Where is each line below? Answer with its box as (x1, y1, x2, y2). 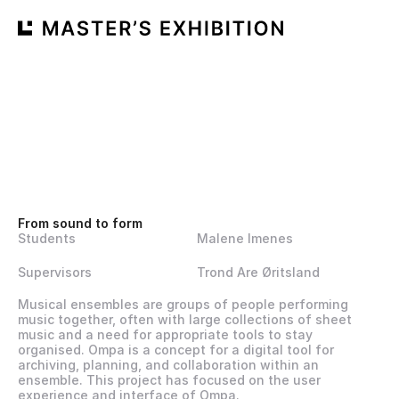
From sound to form (18, 216, 142, 231)
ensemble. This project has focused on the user (18, 372, 321, 387)
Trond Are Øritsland (197, 265, 320, 280)
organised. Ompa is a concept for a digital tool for (18, 342, 334, 357)
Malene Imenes (197, 231, 293, 246)
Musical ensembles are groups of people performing (18, 297, 348, 312)
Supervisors (18, 265, 92, 280)
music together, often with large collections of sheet (18, 312, 352, 327)
